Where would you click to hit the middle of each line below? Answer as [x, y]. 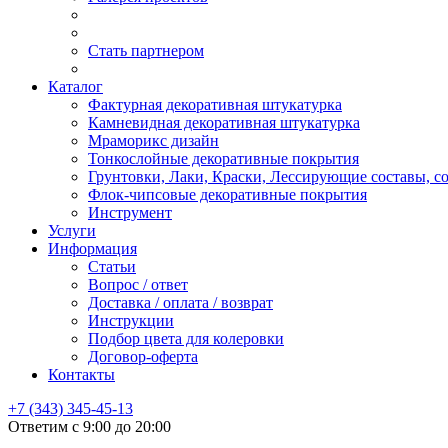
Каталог [75, 87]
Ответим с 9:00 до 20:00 [89, 427]
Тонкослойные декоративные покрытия [223, 159]
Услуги [72, 231]
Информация [92, 249]
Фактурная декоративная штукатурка [215, 105]
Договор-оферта [143, 357]
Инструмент [130, 213]
